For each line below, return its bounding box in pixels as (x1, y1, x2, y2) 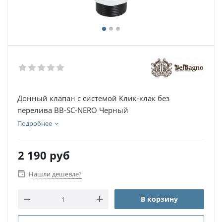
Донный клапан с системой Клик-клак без (17, 93, 169, 103)
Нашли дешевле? (29, 169, 82, 178)
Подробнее (17, 119, 52, 128)
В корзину (141, 194, 178, 204)
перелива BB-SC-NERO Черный (17, 105, 128, 115)
